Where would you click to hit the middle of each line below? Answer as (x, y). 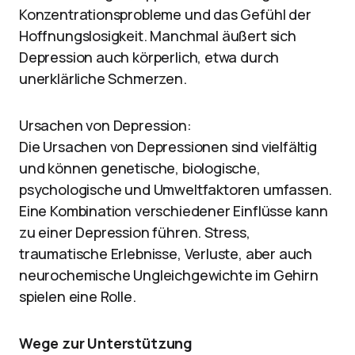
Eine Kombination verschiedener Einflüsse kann (174, 211)
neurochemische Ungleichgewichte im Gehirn (169, 275)
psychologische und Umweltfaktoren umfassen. (176, 189)
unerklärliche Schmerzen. (103, 78)
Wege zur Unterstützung (106, 343)
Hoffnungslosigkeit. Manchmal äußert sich (158, 36)
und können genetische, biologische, (140, 168)
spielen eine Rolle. (78, 296)
